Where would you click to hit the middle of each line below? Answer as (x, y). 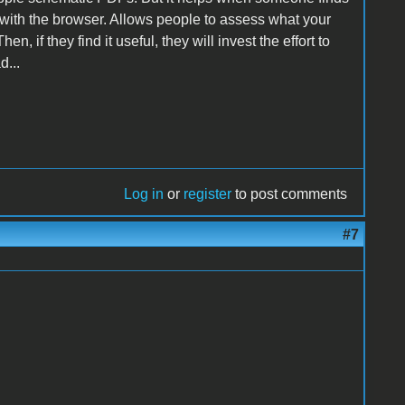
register (208, 193)
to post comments (290, 193)
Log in (144, 193)
